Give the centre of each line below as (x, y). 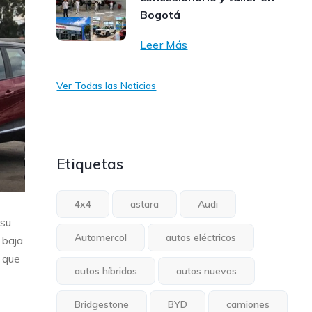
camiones (248, 304)
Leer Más (164, 45)
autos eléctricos (201, 237)
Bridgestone (102, 304)
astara (145, 204)
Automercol (101, 237)
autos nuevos (207, 271)
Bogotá (161, 15)
